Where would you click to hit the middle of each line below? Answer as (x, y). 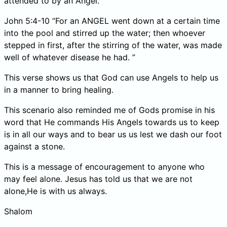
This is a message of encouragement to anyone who (104, 166)
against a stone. (34, 146)
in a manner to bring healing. (59, 89)
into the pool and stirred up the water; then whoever (105, 33)
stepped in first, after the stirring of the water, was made (113, 45)
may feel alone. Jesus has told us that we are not (98, 179)
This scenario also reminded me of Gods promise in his (109, 110)
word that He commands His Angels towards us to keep (112, 122)
